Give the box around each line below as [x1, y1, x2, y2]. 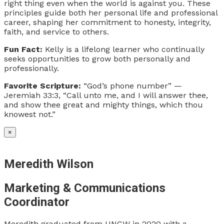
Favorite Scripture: [4, 80, 83, 90]
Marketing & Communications [4, 180, 165, 195]
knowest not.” [4, 109, 55, 119]
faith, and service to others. [4, 26, 109, 36]
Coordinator [4, 194, 69, 209]
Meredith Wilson [4, 156, 93, 171]
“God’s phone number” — [83, 80, 182, 90]
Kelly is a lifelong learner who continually [45, 44, 204, 54]
